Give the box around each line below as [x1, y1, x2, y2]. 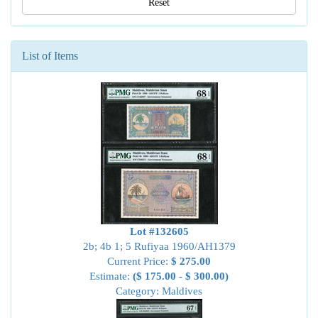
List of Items [22, 50, 78, 62]
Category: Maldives [116, 285, 202, 297]
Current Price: [107, 256, 171, 267]
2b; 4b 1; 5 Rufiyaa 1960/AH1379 [82, 241, 236, 252]
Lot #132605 [129, 226, 189, 237]
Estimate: [89, 270, 133, 282]
